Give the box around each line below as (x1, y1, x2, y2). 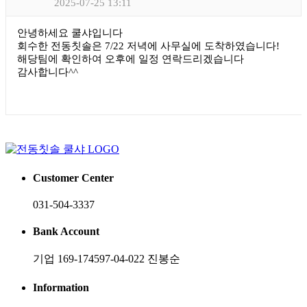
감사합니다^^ (17, 66, 78, 78)
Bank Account (33, 225, 99, 238)
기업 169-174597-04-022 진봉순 (33, 253, 180, 265)
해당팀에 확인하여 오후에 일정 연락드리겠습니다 (17, 53, 244, 65)
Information (33, 281, 89, 293)
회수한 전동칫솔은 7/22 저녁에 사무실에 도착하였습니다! (17, 40, 280, 52)
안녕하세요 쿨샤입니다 (17, 27, 123, 39)
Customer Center (33, 171, 114, 184)
